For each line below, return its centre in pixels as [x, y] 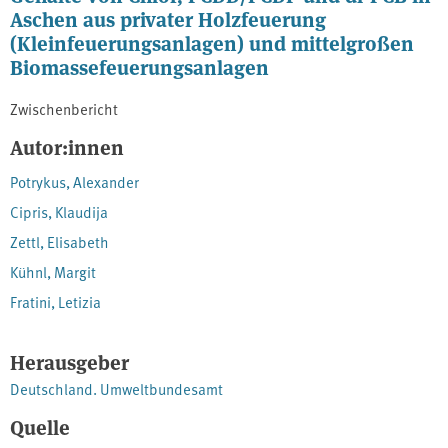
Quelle [40, 427]
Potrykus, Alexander [74, 182]
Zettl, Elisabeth [59, 242]
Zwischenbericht [64, 109]
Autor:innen [67, 147]
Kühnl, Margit [53, 272]
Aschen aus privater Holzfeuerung [168, 19]
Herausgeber [69, 362]
